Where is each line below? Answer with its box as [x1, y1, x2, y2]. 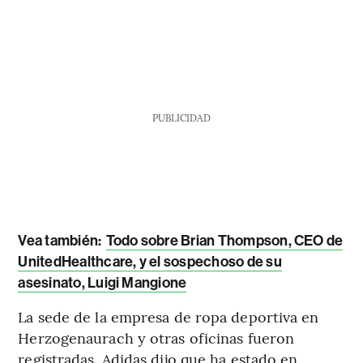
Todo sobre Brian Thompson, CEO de [105, 231, 344, 250]
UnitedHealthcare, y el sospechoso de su [18, 252, 282, 271]
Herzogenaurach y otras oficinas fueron [18, 327, 295, 348]
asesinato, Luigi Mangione [18, 273, 187, 292]
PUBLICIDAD [152, 110, 211, 124]
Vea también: [18, 231, 105, 250]
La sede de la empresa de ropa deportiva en [18, 305, 319, 327]
